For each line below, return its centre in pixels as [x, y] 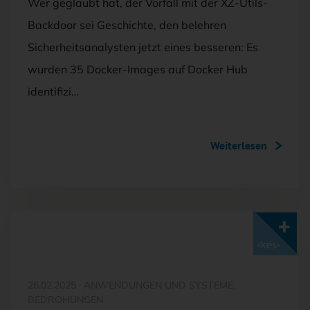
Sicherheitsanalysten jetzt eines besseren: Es [143, 47]
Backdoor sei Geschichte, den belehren [127, 25]
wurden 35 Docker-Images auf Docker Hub [138, 69]
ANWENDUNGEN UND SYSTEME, [158, 285]
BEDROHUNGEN [65, 299]
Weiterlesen [239, 145]
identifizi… [53, 91]
